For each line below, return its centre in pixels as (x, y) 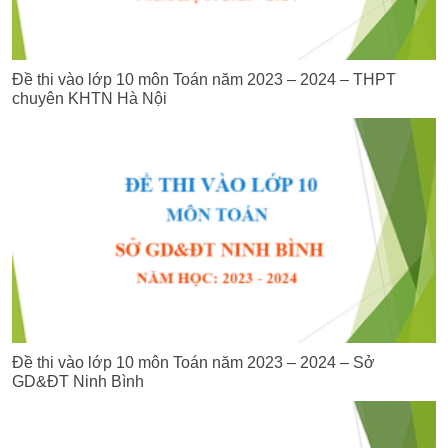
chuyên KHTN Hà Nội (90, 98)
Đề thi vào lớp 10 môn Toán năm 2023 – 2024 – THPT (204, 79)
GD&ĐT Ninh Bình (78, 381)
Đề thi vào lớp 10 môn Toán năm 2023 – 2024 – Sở (194, 362)
